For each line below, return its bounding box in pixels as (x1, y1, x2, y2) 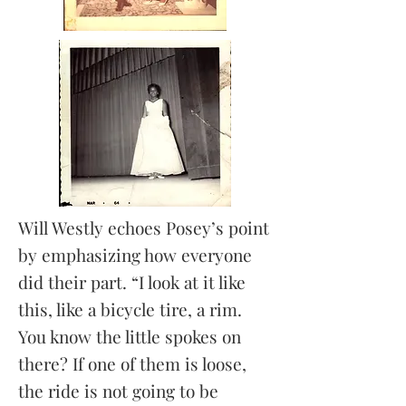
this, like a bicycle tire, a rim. (18, 297, 242, 321)
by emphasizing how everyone (18, 243, 252, 266)
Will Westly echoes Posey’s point (18, 216, 269, 239)
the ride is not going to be (18, 379, 218, 402)
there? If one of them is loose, (18, 352, 246, 375)
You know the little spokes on (18, 324, 241, 348)
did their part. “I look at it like (18, 270, 246, 294)
